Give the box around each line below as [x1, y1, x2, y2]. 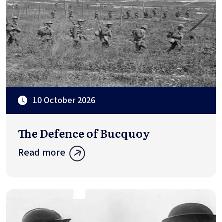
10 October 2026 [33, 94, 95, 107]
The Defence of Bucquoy [18, 124, 150, 141]
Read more [18, 145, 65, 160]
